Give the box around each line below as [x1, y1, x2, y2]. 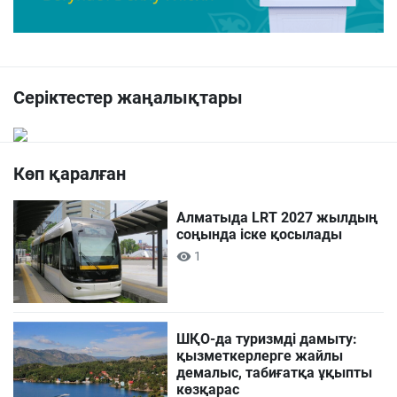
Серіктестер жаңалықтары [13, 87, 243, 109]
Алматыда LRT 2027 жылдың [176, 209, 378, 227]
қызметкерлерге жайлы [176, 347, 344, 365]
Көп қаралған [13, 163, 126, 185]
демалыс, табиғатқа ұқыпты [176, 364, 373, 382]
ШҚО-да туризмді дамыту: [176, 331, 358, 348]
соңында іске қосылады [176, 226, 343, 244]
